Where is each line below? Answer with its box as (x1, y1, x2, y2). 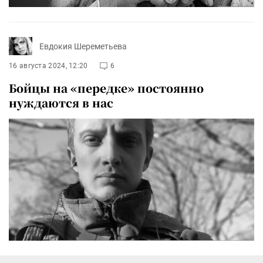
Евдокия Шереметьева (39, 41, 127, 51)
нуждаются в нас (9, 95, 113, 111)
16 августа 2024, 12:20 (9, 62, 88, 70)
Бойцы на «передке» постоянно (9, 80, 204, 96)
